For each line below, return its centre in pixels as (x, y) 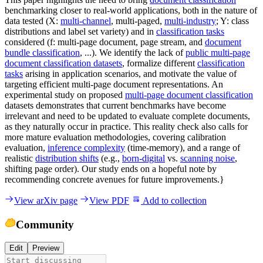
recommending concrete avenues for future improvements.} (114, 179)
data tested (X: (33, 21)
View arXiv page (46, 200)
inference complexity (86, 147)
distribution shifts (67, 158)
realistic (20, 158)
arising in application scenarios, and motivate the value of (130, 73)
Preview (46, 248)
